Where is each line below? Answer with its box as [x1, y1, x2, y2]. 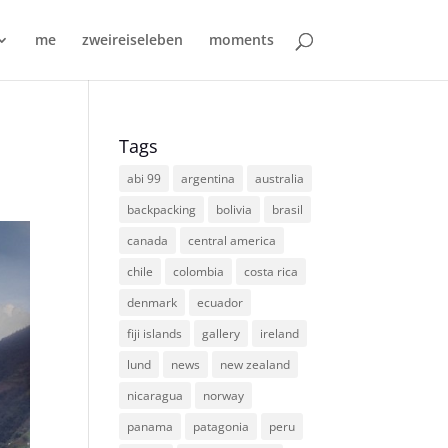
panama [127, 418, 174, 435]
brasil [272, 201, 304, 218]
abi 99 [127, 170, 162, 187]
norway [203, 387, 245, 404]
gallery [202, 325, 241, 342]
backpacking [127, 201, 197, 218]
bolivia [216, 201, 253, 218]
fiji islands [127, 325, 183, 342]
